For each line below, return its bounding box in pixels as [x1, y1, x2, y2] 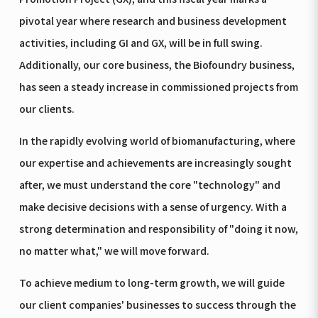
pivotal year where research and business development [18, 13, 287, 28]
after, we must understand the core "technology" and [18, 177, 280, 192]
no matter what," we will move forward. [18, 243, 209, 258]
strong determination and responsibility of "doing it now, [18, 221, 298, 236]
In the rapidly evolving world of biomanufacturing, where [18, 133, 295, 148]
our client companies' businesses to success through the [18, 297, 296, 312]
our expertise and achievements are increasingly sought [18, 155, 292, 170]
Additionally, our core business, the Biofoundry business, [18, 57, 295, 72]
